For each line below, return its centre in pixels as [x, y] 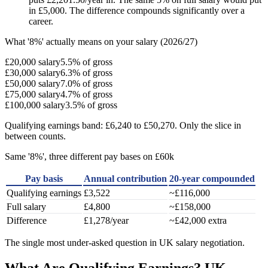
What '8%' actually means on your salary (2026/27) [101, 41]
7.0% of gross [86, 83]
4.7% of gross [86, 94]
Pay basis [44, 178]
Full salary [26, 206]
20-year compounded [212, 178]
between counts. [35, 136]
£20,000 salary [33, 62]
